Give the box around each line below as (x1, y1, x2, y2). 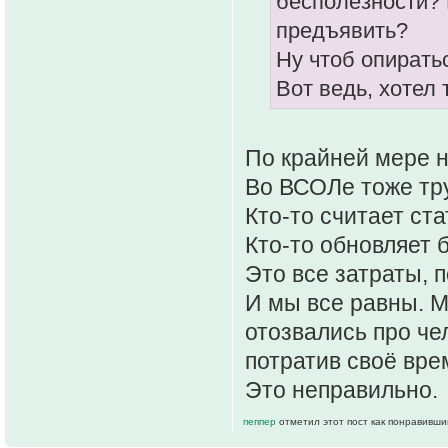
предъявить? (276, 18, 408, 44)
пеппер (243, 415, 279, 427)
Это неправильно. (245, 377, 438, 404)
